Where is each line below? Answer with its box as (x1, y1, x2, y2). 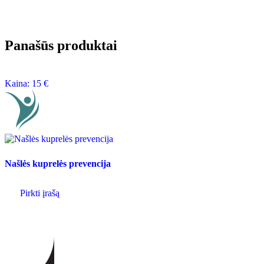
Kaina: (5, 78, 32, 89)
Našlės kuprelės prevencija (5, 159, 111, 169)
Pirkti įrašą (18, 188, 60, 199)
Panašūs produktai (5, 38, 117, 53)
